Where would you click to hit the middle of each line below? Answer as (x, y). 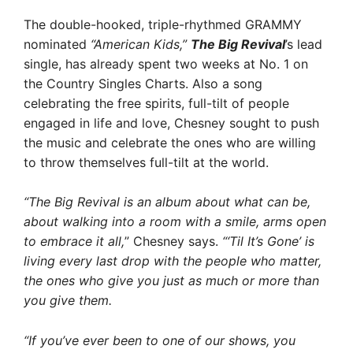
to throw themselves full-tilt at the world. (146, 162)
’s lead (304, 44)
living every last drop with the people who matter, (173, 261)
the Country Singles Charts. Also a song (143, 83)
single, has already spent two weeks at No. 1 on (166, 63)
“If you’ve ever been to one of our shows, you (160, 340)
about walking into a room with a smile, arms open (175, 221)
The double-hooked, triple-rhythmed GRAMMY (163, 24)
